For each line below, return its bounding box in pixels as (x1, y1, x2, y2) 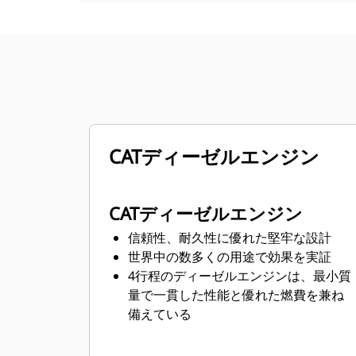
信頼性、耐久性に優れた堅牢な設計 (128, 229, 331, 246)
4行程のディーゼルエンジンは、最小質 (128, 267, 351, 284)
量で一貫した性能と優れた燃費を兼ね (128, 286, 344, 304)
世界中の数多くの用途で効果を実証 (128, 248, 331, 265)
